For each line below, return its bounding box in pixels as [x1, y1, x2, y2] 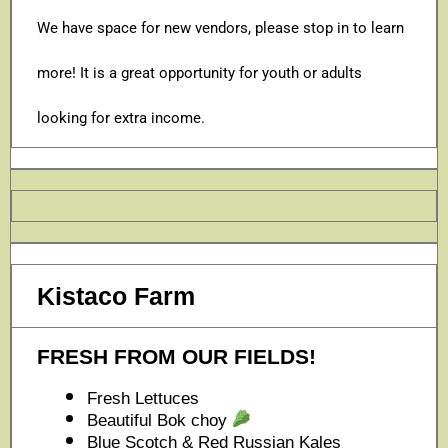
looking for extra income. [37, 108, 205, 127]
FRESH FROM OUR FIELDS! [37, 344, 316, 368]
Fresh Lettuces [87, 388, 199, 408]
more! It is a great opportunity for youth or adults [37, 63, 362, 82]
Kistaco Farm [37, 281, 195, 310]
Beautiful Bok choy [87, 410, 232, 430]
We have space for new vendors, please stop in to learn [37, 18, 404, 37]
